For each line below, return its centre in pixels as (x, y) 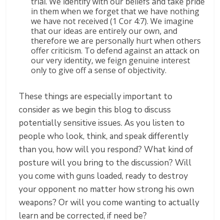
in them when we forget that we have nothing (115, 12)
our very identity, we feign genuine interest (111, 61)
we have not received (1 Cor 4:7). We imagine (112, 21)
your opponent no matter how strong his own (107, 190)
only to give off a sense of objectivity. (99, 70)
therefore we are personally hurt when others (116, 41)
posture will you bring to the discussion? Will (105, 163)
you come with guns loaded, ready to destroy (104, 176)
